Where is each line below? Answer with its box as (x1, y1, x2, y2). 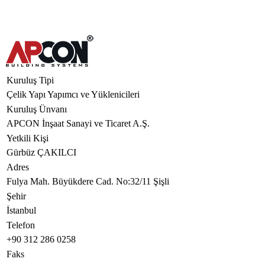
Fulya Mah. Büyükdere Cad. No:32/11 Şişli (7, 176, 172, 186)
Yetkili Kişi (7, 133, 49, 143)
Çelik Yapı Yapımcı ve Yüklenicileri (7, 89, 142, 99)
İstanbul (7, 205, 38, 215)
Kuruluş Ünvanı (7, 104, 67, 114)
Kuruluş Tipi (7, 75, 54, 85)
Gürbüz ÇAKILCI (7, 147, 79, 157)
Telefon (7, 220, 35, 230)
